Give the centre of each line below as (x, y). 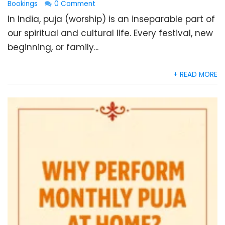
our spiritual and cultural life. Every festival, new (110, 33)
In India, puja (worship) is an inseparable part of (111, 19)
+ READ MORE (195, 75)
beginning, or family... (53, 47)
